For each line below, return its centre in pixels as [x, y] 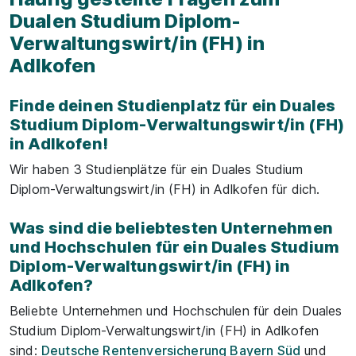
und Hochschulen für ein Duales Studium [175, 247]
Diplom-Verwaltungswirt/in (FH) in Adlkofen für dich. [165, 189]
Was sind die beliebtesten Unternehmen [171, 228]
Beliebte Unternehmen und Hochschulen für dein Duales [176, 311]
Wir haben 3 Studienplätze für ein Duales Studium [156, 169]
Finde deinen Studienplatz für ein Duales [173, 106]
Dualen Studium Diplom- [126, 21]
